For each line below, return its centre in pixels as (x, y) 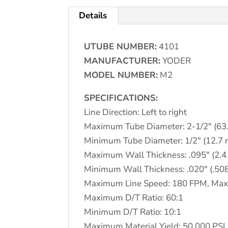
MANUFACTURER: (122, 61)
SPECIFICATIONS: (121, 98)
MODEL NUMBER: (121, 75)
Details (93, 15)
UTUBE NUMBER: (121, 46)
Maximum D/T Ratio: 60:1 (134, 197)
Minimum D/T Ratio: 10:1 (133, 212)
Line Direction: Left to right (136, 112)
